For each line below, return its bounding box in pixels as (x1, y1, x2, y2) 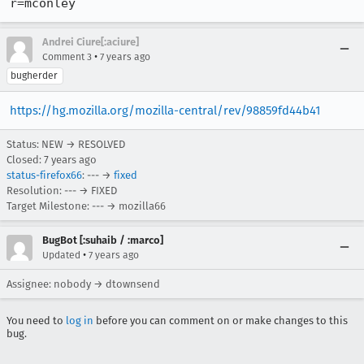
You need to (6, 314, 66, 327)
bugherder (11, 70, 58, 81)
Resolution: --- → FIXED (6, 184, 117, 197)
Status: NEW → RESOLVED (6, 138, 125, 150)
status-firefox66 (6, 169, 82, 181)
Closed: (6, 154, 44, 166)
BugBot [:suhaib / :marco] (42, 234, 163, 246)
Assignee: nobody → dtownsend (6, 278, 160, 290)
